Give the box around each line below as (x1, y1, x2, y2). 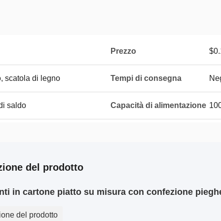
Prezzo (110, 47, 136, 55)
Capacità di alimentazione (110, 101, 206, 110)
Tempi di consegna (110, 74, 182, 82)
